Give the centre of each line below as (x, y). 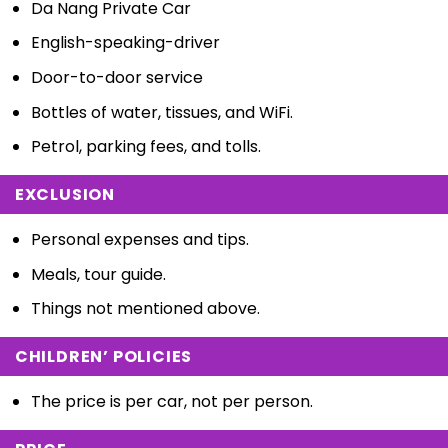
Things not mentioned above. (145, 309)
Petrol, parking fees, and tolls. (145, 147)
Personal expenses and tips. (139, 240)
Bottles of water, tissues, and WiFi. (161, 112)
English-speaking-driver (125, 43)
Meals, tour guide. (98, 274)
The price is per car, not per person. (171, 402)
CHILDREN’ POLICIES (103, 357)
